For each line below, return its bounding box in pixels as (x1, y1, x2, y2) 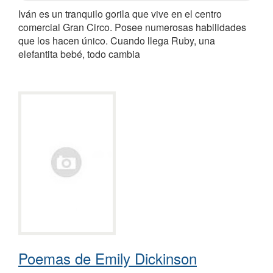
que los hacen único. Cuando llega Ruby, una (18, 34, 215, 48)
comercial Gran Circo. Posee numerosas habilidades (18, 20, 246, 35)
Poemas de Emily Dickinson (18, 247, 197, 269)
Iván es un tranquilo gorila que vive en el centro (18, 7, 222, 21)
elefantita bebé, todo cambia (18, 47, 140, 62)
